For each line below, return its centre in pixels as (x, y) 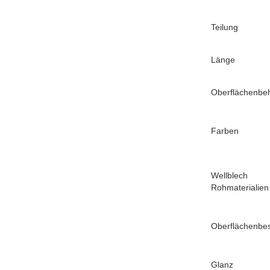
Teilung (224, 27)
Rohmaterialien (240, 188)
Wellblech (229, 176)
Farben (225, 131)
